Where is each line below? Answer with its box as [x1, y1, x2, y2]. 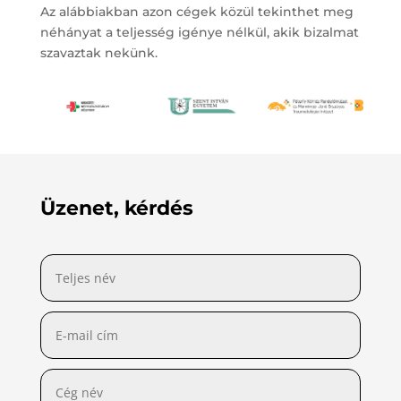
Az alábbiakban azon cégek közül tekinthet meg [39, 3, 354, 20]
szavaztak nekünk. [39, 44, 158, 61]
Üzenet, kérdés [39, 196, 193, 220]
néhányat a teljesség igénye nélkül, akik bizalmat [39, 23, 359, 40]
